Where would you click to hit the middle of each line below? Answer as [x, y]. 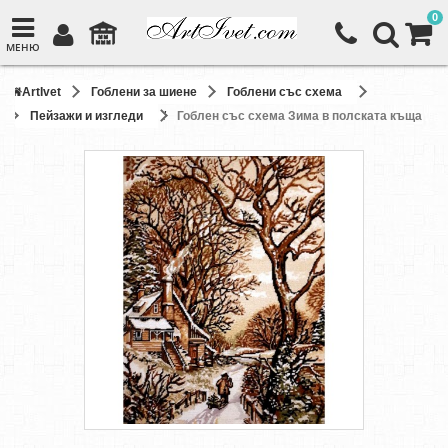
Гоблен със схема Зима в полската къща [299, 116]
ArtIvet [41, 92]
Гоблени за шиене [144, 92]
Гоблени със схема [284, 92]
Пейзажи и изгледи [86, 116]
